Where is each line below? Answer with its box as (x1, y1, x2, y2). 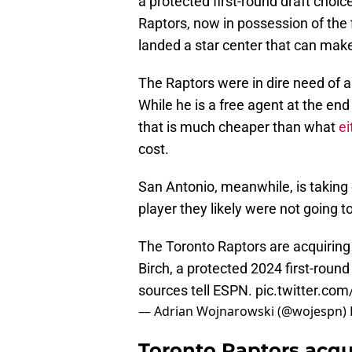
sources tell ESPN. (138, 282, 255, 299)
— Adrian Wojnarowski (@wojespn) (138, 302, 350, 321)
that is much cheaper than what (138, 119, 339, 136)
